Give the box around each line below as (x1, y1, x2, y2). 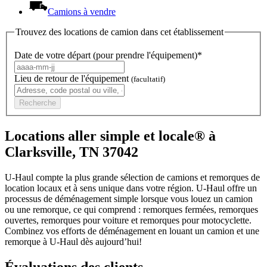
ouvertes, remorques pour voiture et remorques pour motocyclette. (5, 215, 252, 226)
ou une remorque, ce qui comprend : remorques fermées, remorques (5, 204, 258, 215)
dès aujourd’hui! (78, 237, 142, 247)
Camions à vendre (48, 6, 116, 17)
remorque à (5, 237, 49, 247)
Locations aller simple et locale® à (5, 128, 216, 144)
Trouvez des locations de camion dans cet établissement (15, 26, 223, 37)
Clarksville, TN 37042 (5, 144, 138, 160)
